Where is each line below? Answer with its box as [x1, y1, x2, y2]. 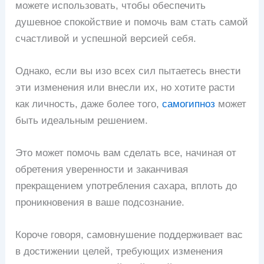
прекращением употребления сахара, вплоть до [15, 180, 237, 192]
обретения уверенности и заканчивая [15, 164, 189, 176]
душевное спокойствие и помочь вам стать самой [15, 16, 249, 28]
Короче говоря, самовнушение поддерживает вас [15, 229, 243, 241]
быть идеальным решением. [15, 114, 148, 126]
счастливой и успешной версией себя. [15, 32, 197, 44]
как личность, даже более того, [15, 98, 163, 110]
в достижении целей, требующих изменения [15, 246, 223, 258]
